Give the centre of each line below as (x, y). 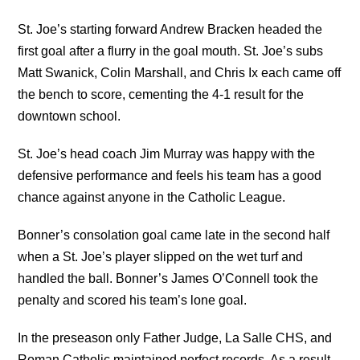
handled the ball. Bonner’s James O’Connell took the (168, 278)
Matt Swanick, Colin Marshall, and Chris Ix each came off (180, 72)
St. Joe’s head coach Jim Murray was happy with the (167, 153)
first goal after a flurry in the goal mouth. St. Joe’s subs (171, 51)
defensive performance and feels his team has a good (170, 175)
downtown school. (70, 116)
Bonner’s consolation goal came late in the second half (174, 235)
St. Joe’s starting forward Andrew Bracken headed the (170, 29)
